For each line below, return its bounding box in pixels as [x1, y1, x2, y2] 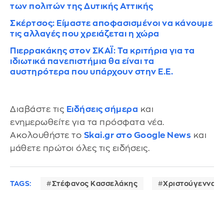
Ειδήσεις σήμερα [66, 104, 138, 113]
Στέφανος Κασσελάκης [51, 180, 137, 187]
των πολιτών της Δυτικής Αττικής [10, 1, 153, 10]
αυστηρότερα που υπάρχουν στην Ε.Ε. [10, 67, 173, 76]
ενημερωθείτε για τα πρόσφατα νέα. [10, 117, 164, 126]
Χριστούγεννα [163, 180, 215, 187]
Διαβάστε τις [10, 104, 66, 113]
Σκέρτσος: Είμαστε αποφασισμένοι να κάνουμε [10, 18, 212, 27]
